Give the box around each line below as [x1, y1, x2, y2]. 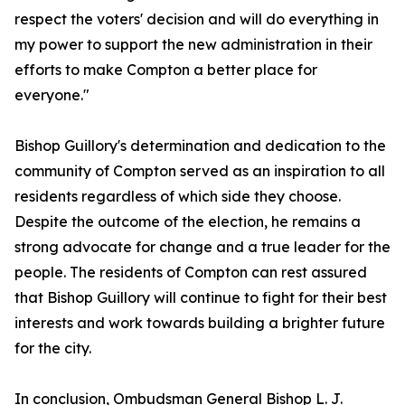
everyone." [14, 86, 89, 105]
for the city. [14, 339, 91, 358]
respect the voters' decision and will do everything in [14, 10, 379, 29]
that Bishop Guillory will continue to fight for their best [14, 288, 387, 307]
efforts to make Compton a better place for [14, 61, 317, 80]
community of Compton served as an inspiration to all [14, 162, 385, 181]
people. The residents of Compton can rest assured [14, 263, 367, 282]
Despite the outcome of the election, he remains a [14, 212, 361, 231]
